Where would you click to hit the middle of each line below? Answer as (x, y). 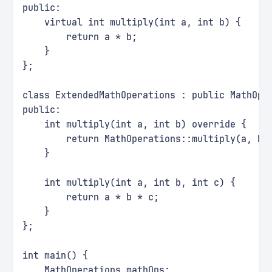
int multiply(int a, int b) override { (134, 124)
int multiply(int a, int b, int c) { (129, 183)
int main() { (55, 256)
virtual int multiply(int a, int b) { (132, 22)
